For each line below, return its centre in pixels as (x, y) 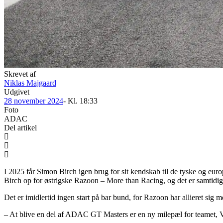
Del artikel (20, 128)
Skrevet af (20, 74)
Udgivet (17, 92)
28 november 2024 (34, 101)
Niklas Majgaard (30, 83)
